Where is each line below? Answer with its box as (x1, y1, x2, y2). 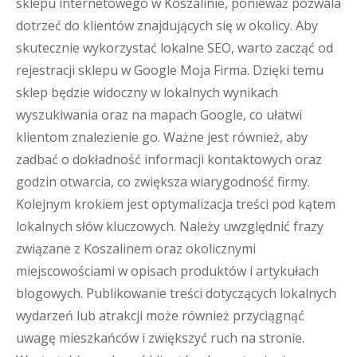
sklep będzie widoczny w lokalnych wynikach (16, 84, 278, 101)
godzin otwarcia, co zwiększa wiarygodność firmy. (16, 173, 310, 190)
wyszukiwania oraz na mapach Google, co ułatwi (16, 106, 302, 124)
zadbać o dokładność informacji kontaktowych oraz (16, 151, 322, 168)
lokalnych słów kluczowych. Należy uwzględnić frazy (16, 218, 324, 235)
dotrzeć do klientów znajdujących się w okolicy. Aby (16, 17, 318, 34)
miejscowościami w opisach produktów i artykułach (16, 262, 319, 280)
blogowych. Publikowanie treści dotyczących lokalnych (16, 284, 336, 302)
